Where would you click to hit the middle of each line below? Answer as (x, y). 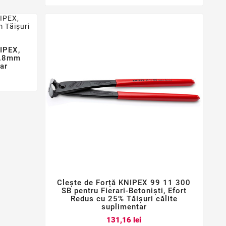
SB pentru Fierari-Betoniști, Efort (124, 191)
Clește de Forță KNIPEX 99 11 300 (124, 183)
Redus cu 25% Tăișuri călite (124, 199)
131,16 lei (124, 220)
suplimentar (124, 207)
